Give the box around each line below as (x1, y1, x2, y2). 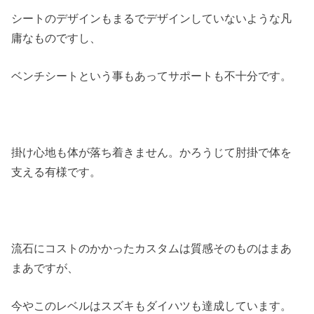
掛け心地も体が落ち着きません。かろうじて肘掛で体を (11, 146, 292, 159)
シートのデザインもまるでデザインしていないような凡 (11, 12, 292, 25)
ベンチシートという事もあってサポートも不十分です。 (11, 69, 292, 83)
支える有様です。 (11, 165, 102, 179)
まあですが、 (11, 261, 79, 274)
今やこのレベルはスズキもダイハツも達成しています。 (11, 299, 292, 313)
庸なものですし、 (11, 32, 102, 45)
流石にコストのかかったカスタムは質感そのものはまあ (11, 241, 292, 254)
